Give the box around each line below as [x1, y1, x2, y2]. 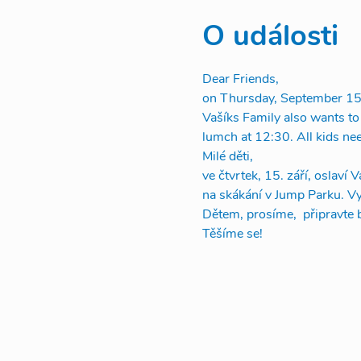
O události [201, 16, 338, 56]
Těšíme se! [201, 225, 263, 243]
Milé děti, [201, 147, 256, 166]
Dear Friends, [201, 70, 282, 89]
